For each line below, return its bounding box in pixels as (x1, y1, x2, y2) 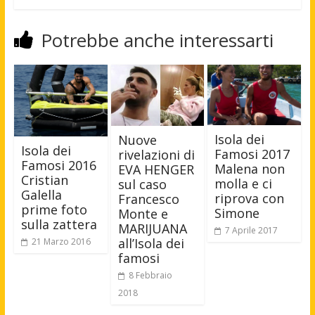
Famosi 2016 (20, 157, 96, 174)
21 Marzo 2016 (31, 236, 91, 247)
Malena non (214, 160, 285, 178)
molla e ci (214, 175, 273, 193)
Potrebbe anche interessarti (40, 27, 274, 53)
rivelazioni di (117, 146, 195, 164)
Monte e (117, 205, 168, 223)
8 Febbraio (128, 269, 172, 282)
